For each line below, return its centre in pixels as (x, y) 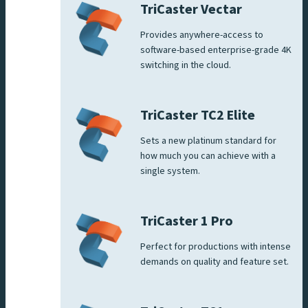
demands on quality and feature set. (214, 262)
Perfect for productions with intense (216, 246)
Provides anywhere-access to (202, 35)
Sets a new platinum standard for (208, 141)
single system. (170, 171)
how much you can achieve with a (208, 156)
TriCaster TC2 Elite (198, 115)
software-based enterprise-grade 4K (216, 50)
